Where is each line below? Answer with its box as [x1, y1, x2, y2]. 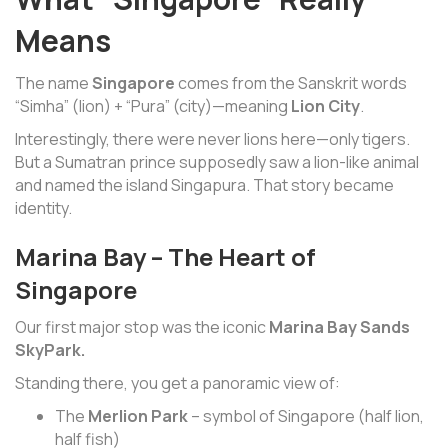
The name [15, 72, 92, 95]
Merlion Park [88, 405, 188, 428]
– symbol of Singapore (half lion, [188, 405, 424, 428]
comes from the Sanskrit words [175, 72, 407, 95]
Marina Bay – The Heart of [15, 240, 316, 274]
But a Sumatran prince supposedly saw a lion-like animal [15, 151, 419, 174]
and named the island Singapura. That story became [15, 174, 394, 197]
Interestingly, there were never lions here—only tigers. [15, 128, 410, 151]
